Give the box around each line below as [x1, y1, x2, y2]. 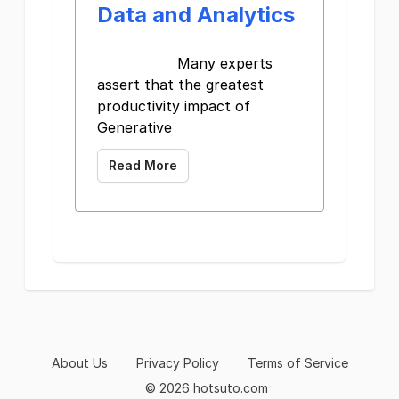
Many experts [97, 54, 273, 72]
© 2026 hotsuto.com [145, 380, 268, 395]
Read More [109, 158, 177, 173]
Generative [97, 118, 172, 136]
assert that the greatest [97, 76, 264, 94]
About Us [51, 355, 108, 370]
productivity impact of [97, 97, 250, 115]
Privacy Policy [135, 355, 219, 370]
